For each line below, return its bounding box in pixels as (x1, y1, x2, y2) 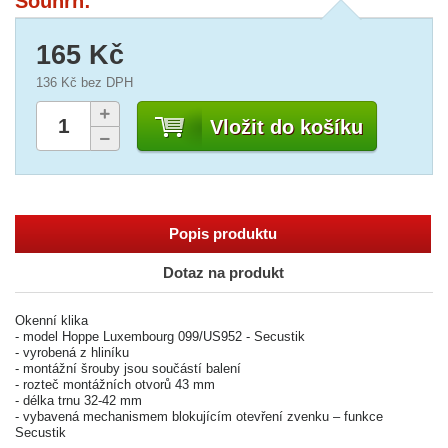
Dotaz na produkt (162, 265, 284, 281)
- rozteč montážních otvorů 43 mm (15, 377, 215, 392)
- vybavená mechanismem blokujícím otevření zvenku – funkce (15, 409, 383, 424)
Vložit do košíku (210, 116, 363, 138)
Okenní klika (15, 313, 88, 328)
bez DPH (77, 75, 133, 90)
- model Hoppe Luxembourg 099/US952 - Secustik (15, 329, 305, 344)
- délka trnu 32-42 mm (15, 393, 142, 408)
